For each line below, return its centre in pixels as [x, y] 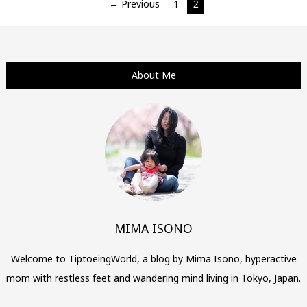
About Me [153, 75]
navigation [53, 26]
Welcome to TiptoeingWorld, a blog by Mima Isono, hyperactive [153, 258]
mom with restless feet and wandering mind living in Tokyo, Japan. [153, 278]
